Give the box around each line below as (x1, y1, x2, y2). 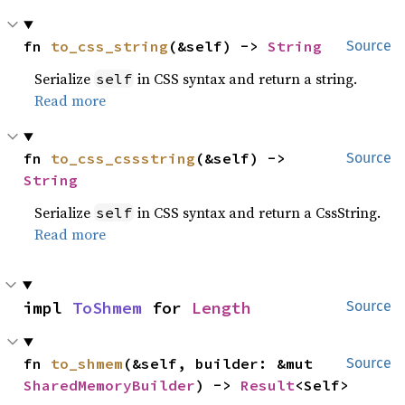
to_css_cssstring (51, 149, 196, 167)
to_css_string (51, 37, 169, 55)
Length (192, 297, 251, 318)
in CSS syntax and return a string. (134, 69, 358, 89)
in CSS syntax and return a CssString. (134, 202, 381, 222)
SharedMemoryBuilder (24, 376, 196, 394)
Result (240, 376, 296, 394)
